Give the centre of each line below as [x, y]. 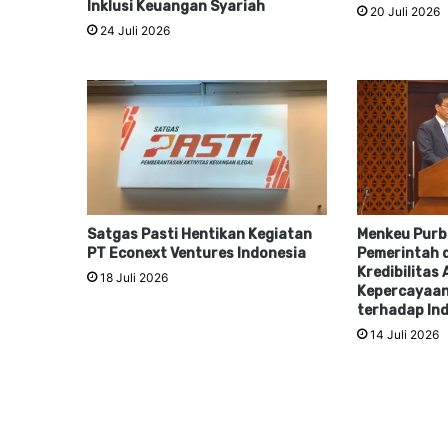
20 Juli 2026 [404, 11]
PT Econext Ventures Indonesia [196, 254]
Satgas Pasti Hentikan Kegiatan [199, 235]
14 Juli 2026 [404, 335]
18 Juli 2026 [134, 278]
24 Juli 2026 [135, 30]
